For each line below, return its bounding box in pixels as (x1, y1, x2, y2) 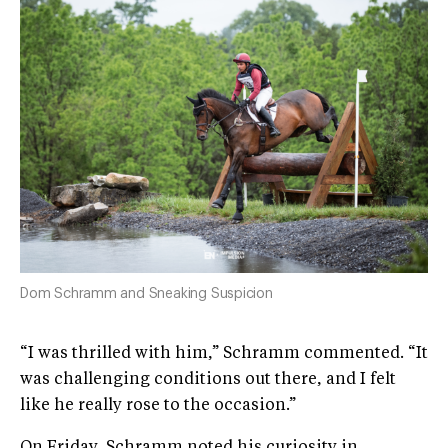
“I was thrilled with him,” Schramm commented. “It (20, 346, 428, 363)
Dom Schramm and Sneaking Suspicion (20, 287, 273, 302)
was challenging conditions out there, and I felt (20, 372, 396, 389)
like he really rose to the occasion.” (20, 398, 296, 415)
